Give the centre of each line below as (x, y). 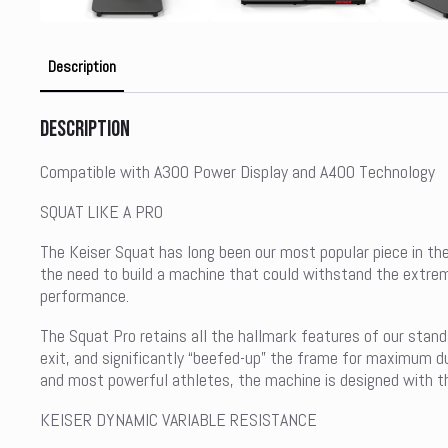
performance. (84, 295)
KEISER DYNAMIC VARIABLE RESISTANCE (178, 419)
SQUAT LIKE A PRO (101, 211)
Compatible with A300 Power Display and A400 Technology (237, 171)
